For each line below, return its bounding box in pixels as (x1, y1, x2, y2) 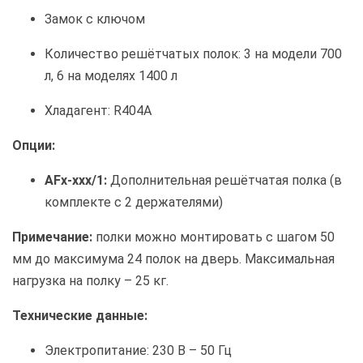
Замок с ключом (45, 11, 145, 28)
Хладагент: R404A (45, 103, 152, 119)
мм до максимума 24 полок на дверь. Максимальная (12, 251, 335, 267)
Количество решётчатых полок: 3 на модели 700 (45, 46, 342, 62)
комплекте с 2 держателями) (45, 194, 223, 211)
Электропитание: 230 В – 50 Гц (45, 343, 232, 359)
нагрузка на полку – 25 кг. (12, 273, 169, 289)
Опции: (12, 138, 55, 154)
